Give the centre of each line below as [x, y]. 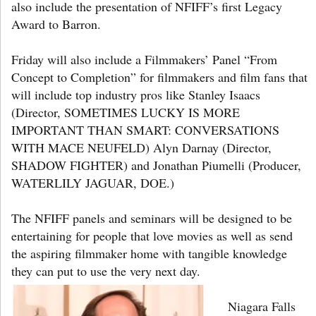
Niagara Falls [261, 306]
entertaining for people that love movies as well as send [152, 235]
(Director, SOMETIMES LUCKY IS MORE [126, 112]
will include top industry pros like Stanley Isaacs [136, 94]
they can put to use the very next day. [106, 271]
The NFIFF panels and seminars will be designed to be [152, 218]
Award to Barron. [56, 24]
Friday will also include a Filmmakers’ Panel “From [144, 59]
